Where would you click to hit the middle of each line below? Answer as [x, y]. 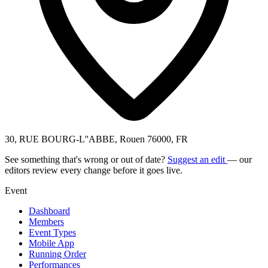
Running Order [57, 254]
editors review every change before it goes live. [94, 170]
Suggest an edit [197, 159]
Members [46, 221]
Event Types [52, 232]
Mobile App [51, 243]
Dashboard [49, 211]
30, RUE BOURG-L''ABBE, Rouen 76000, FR [96, 139]
